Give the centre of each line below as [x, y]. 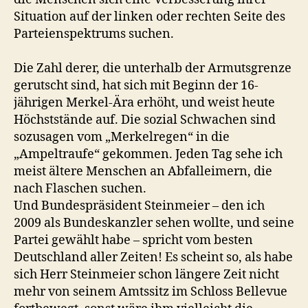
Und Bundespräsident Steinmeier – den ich [139, 206]
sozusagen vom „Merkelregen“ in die [122, 137]
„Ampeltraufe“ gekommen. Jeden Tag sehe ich [148, 154]
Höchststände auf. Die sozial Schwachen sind [145, 120]
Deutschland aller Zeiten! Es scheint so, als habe [153, 257]
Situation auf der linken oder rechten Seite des [150, 17]
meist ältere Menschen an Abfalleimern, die [143, 172]
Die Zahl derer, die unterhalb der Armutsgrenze [153, 68]
